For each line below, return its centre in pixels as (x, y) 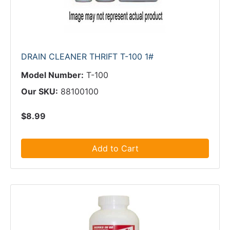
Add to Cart (115, 148)
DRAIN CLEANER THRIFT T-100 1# (87, 56)
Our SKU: (40, 91)
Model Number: (52, 75)
